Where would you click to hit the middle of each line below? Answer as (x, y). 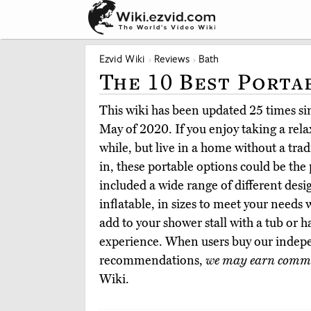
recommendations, (152, 260)
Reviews (172, 59)
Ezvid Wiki (122, 59)
